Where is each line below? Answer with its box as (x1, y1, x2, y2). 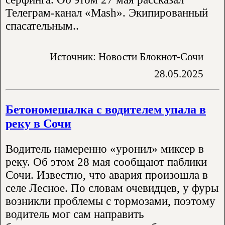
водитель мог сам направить (6, 208, 144, 221)
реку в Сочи (6, 116, 71, 130)
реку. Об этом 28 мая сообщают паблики (6, 156, 207, 169)
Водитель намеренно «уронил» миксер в (6, 143, 204, 156)
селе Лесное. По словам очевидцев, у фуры (6, 182, 218, 195)
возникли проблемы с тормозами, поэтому (6, 195, 215, 208)
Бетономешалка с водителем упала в (6, 102, 206, 116)
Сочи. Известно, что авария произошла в (6, 169, 208, 182)
